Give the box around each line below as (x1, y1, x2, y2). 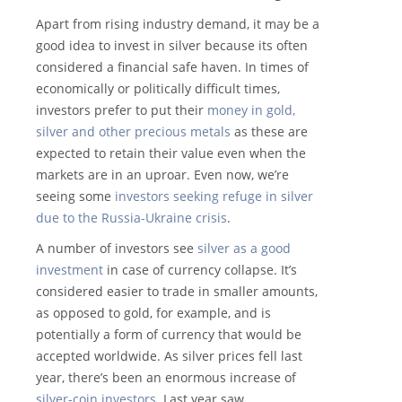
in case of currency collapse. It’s (103, 261, 297, 279)
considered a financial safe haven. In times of (36, 58, 309, 76)
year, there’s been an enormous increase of (36, 369, 296, 387)
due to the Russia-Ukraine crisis (36, 209, 227, 227)
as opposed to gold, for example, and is (36, 304, 271, 322)
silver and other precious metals (36, 123, 231, 141)
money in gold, (207, 101, 295, 119)
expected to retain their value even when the (36, 144, 306, 162)
